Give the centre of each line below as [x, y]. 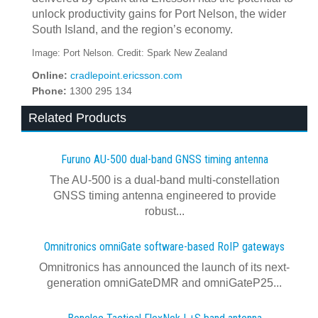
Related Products [77, 118]
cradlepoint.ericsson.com [126, 76]
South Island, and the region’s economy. [132, 29]
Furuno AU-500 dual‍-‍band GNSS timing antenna [164, 159]
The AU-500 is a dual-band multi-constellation [164, 180]
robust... [164, 211]
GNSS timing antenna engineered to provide [164, 196]
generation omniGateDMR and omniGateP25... [164, 283]
